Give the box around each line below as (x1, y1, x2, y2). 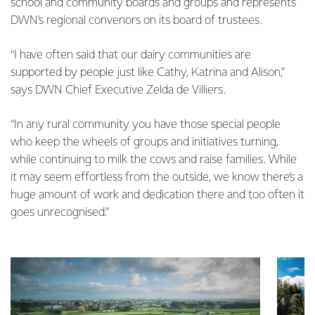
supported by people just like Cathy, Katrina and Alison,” (11, 67, 285, 79)
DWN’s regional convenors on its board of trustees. (11, 15, 262, 27)
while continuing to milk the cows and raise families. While (11, 154, 297, 166)
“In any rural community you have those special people (11, 119, 281, 131)
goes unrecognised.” (11, 207, 109, 219)
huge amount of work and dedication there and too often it (11, 189, 304, 201)
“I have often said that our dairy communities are (11, 49, 251, 61)
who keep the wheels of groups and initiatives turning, (11, 136, 278, 148)
